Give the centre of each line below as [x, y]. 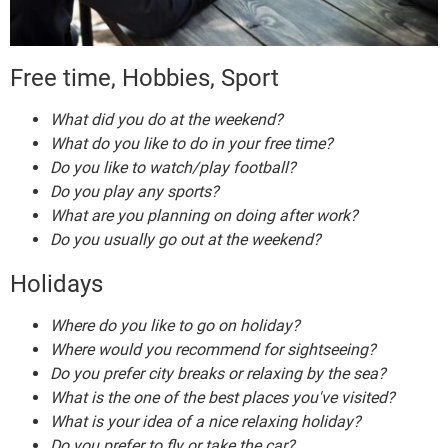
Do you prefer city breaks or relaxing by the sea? [218, 373]
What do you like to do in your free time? [191, 143]
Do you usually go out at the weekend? [185, 239]
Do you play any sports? [134, 191]
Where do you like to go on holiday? [175, 325]
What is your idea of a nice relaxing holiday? [205, 421]
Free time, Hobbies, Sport [144, 77]
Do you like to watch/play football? [173, 167]
